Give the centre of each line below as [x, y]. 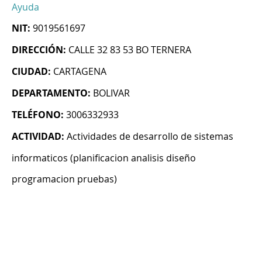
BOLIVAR [111, 93]
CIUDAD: [31, 72]
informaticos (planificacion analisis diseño [104, 158]
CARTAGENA [80, 72]
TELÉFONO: [38, 115]
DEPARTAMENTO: [51, 93]
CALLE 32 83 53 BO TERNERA [130, 50]
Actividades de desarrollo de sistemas [150, 137]
